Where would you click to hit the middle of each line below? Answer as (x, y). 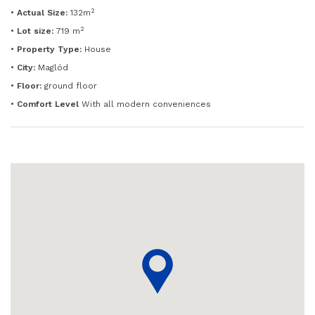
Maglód (52, 68)
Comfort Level (48, 104)
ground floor (69, 86)
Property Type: (49, 50)
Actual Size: (42, 13)
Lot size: (35, 31)
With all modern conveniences (145, 104)
